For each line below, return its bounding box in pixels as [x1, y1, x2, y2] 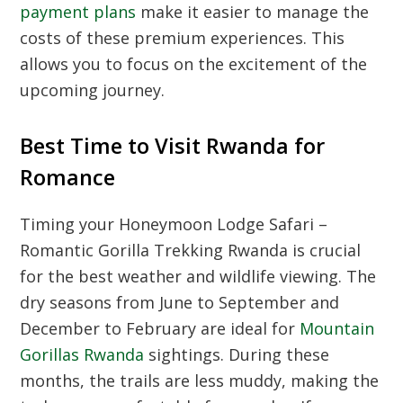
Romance [20, 163, 116, 193]
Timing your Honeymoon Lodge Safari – [20, 213, 328, 236]
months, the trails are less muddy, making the [20, 370, 380, 392]
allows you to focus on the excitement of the [20, 53, 368, 76]
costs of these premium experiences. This [20, 27, 345, 49]
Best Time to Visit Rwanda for [20, 131, 326, 161]
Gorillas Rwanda [20, 344, 145, 366]
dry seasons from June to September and [20, 291, 340, 314]
